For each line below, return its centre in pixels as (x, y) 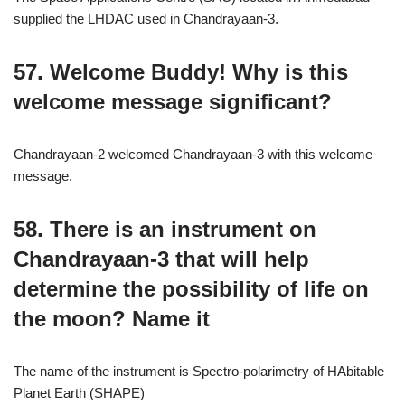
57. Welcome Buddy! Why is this (181, 72)
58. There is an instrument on (165, 229)
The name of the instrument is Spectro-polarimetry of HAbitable (199, 371)
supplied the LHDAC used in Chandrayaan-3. (146, 19)
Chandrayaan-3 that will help (161, 259)
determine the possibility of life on (191, 289)
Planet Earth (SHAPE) (79, 393)
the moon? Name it (112, 319)
